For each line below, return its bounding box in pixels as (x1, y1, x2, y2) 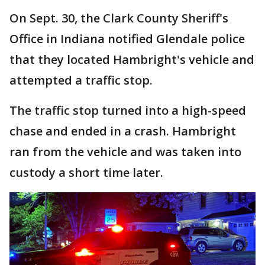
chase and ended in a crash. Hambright (9, 122, 236, 139)
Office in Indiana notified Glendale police (9, 30, 245, 47)
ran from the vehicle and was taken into (9, 143, 241, 160)
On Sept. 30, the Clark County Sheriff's (9, 9, 228, 26)
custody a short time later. (9, 164, 166, 180)
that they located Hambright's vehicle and (9, 51, 254, 67)
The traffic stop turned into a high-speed (9, 102, 246, 118)
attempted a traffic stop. (9, 72, 153, 88)
